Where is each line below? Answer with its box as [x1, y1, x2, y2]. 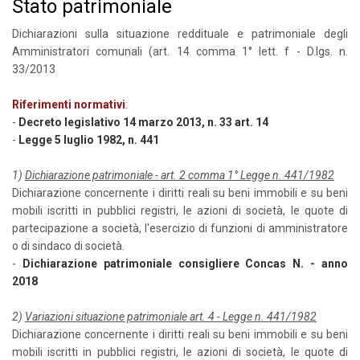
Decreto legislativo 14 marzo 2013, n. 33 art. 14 [18, 116, 268, 129]
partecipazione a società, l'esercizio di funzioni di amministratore [12, 222, 348, 235]
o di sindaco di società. [12, 239, 125, 252]
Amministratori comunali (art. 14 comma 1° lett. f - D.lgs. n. [12, 45, 348, 58]
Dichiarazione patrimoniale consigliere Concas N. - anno [22, 257, 349, 270]
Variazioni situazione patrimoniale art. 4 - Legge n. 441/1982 [25, 310, 317, 323]
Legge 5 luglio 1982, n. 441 [18, 133, 159, 146]
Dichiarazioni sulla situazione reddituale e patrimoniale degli [12, 27, 348, 40]
